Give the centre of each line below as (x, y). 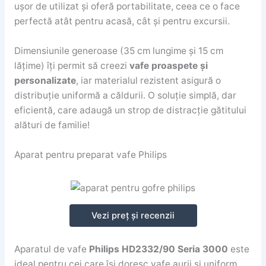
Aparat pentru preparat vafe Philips (90, 154)
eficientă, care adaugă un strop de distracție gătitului (130, 110)
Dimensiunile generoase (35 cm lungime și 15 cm (118, 51)
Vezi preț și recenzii (133, 216)
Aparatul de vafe (51, 249)
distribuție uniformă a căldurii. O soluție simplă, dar (125, 96)
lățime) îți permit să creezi (72, 66)
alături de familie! (52, 125)
